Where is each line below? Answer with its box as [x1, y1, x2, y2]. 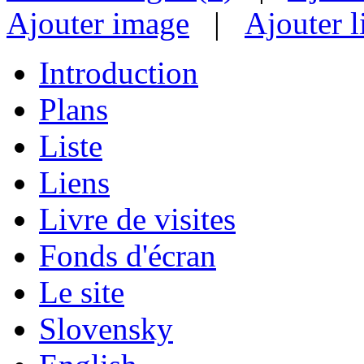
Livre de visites [39, 201, 236, 236]
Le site [39, 274, 124, 310]
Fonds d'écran [39, 237, 216, 273]
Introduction [39, 54, 198, 90]
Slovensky [39, 310, 173, 346]
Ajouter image [6, 5, 189, 41]
